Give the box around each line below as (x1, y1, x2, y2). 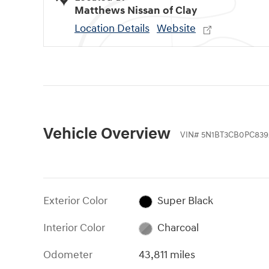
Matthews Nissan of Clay (74, 4, 197, 18)
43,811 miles (139, 248, 196, 262)
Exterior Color (43, 194, 107, 208)
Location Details (74, 22, 150, 36)
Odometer (43, 248, 92, 262)
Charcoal (157, 221, 199, 235)
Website (157, 22, 196, 36)
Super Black (157, 194, 213, 208)
